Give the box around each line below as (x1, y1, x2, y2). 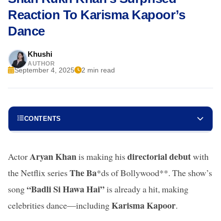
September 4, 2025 (14, 66, 74, 74)
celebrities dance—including (8, 199, 111, 211)
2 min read (81, 66, 115, 74)
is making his (76, 150, 127, 162)
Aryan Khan (30, 149, 76, 163)
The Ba (70, 166, 97, 179)
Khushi (28, 49, 52, 58)
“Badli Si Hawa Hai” (27, 182, 105, 195)
